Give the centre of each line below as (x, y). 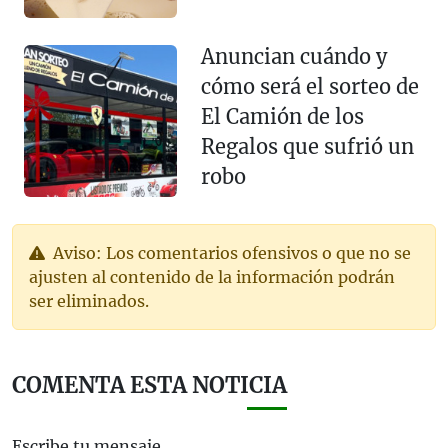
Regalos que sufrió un (307, 146)
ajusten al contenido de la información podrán (212, 276)
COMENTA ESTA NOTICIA (149, 385)
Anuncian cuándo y (293, 56)
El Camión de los (282, 116)
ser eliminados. (89, 300)
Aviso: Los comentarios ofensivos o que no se (230, 252)
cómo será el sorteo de (309, 86)
